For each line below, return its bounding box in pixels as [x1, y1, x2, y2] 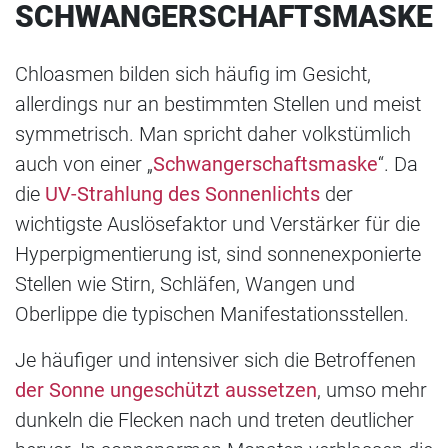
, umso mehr [317, 377, 427, 402]
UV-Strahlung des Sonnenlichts [45, 181, 320, 206]
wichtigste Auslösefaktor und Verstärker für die [15, 211, 420, 236]
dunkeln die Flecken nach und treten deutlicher [15, 407, 414, 432]
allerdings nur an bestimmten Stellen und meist [15, 91, 421, 116]
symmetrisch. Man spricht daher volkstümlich [15, 121, 411, 146]
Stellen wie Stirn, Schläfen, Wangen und [15, 271, 355, 296]
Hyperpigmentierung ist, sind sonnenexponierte [15, 241, 421, 266]
